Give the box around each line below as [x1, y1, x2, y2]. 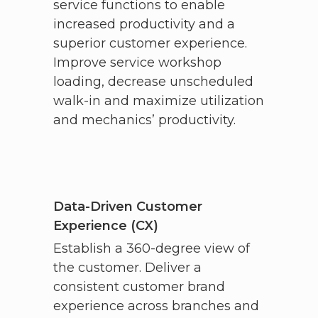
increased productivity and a [53, 16, 235, 33]
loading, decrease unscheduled [53, 74, 253, 90]
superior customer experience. [53, 35, 247, 52]
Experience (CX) [53, 218, 158, 234]
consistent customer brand [53, 279, 225, 295]
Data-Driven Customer [53, 199, 202, 215]
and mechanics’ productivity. [53, 112, 236, 128]
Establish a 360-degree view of [53, 241, 250, 257]
